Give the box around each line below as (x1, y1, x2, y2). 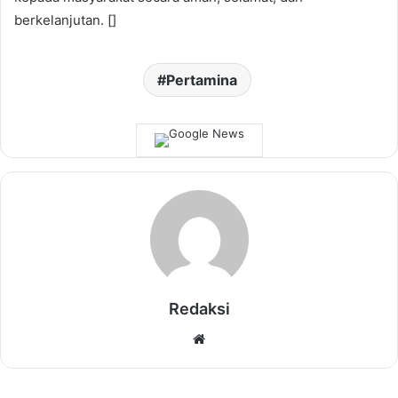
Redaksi (168, 299, 230, 319)
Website (209, 330, 259, 347)
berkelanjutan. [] (14, 12, 116, 29)
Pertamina (165, 71, 237, 90)
